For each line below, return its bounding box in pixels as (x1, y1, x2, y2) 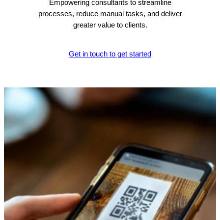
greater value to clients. (73, 21, 147, 29)
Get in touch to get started (69, 50, 151, 58)
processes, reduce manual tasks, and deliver (38, 9, 182, 18)
